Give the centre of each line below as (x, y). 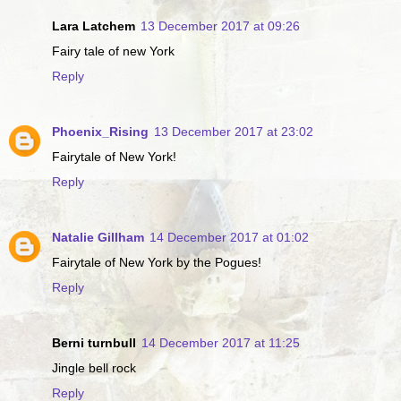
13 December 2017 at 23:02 (234, 131)
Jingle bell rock (94, 367)
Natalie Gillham (98, 237)
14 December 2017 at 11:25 (221, 342)
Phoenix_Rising (100, 131)
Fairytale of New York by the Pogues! (157, 262)
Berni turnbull (94, 342)
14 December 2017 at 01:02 (229, 237)
